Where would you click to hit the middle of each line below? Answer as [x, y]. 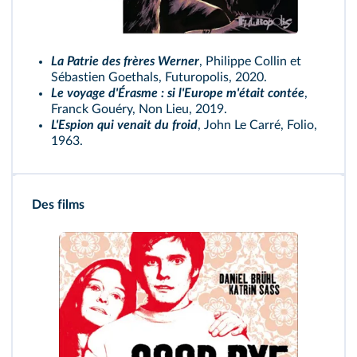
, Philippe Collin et [250, 62]
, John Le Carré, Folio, [257, 126]
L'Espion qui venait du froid [124, 126]
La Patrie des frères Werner [125, 62]
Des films [58, 205]
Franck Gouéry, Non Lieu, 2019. [139, 110]
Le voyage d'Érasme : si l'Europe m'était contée [178, 94]
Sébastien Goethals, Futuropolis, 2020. [159, 78]
